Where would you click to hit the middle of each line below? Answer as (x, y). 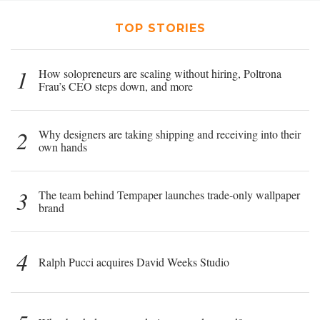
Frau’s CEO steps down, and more (116, 86)
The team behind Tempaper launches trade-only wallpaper (169, 194)
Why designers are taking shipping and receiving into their (170, 134)
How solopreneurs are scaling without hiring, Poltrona (160, 73)
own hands (63, 146)
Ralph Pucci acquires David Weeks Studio (134, 261)
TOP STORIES (160, 28)
